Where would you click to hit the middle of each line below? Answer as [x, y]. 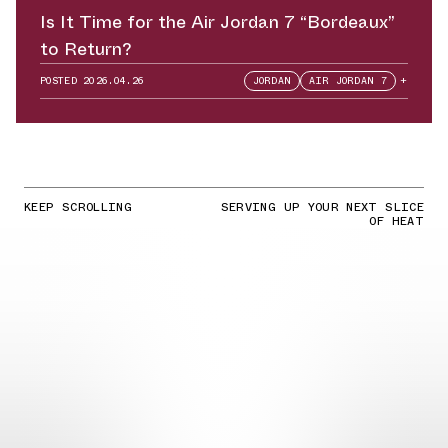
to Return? [85, 49]
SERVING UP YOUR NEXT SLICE [322, 207]
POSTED [62, 81]
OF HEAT [396, 221]
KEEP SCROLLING [78, 207]
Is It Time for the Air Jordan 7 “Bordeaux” [217, 22]
